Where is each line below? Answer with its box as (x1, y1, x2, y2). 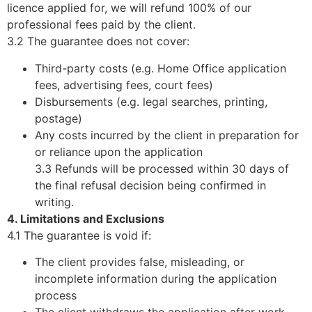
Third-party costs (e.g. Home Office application (35, 61, 286, 75)
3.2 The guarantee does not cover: (7, 34, 189, 49)
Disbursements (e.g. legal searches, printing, (35, 94, 267, 109)
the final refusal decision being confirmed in (35, 178, 266, 192)
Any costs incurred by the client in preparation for (35, 127, 299, 142)
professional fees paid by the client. (7, 17, 196, 32)
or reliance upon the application (35, 144, 203, 159)
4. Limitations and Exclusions (7, 211, 164, 226)
